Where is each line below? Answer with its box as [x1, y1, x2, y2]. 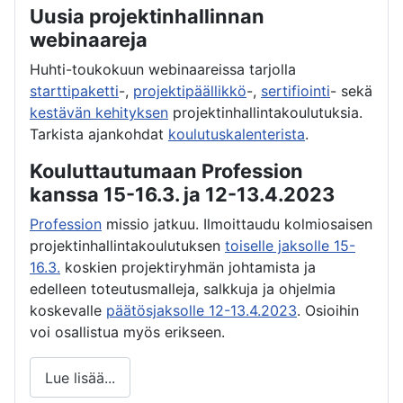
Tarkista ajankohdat [30, 125, 168, 143]
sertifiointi [261, 82, 330, 100]
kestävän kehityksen [30, 103, 168, 121]
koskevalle [30, 301, 106, 319]
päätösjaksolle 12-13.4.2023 [106, 301, 297, 319]
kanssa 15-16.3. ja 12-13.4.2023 [30, 183, 335, 206]
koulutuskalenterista [168, 125, 305, 143]
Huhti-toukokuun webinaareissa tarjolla [30, 60, 296, 78]
